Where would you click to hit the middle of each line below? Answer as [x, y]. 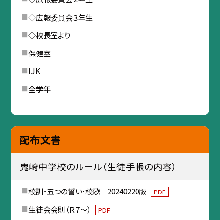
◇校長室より [49, 35]
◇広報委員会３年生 [60, 17]
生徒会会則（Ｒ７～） [60, 209]
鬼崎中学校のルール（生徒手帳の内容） [98, 166]
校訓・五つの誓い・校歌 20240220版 [88, 191]
